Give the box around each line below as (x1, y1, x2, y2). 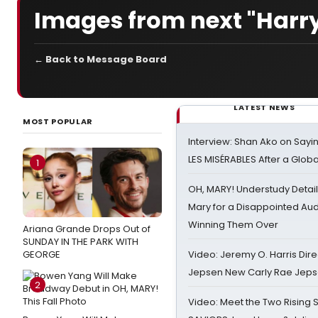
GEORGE (23, 248, 60, 261)
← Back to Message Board (34, 53, 167, 66)
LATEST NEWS (234, 102, 295, 113)
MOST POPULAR (23, 116, 93, 127)
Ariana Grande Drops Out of (23, 222, 150, 236)
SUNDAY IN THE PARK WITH (23, 235, 138, 248)
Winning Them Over (188, 218, 278, 231)
